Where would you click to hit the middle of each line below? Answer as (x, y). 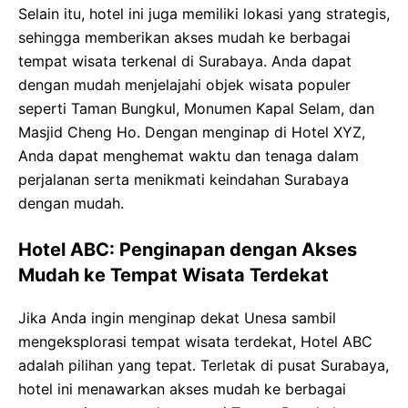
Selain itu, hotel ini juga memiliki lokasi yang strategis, (204, 14)
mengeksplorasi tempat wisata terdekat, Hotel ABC (195, 342)
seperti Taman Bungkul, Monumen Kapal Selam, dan (196, 108)
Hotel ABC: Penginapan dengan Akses (188, 250)
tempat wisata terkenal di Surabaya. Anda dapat (185, 61)
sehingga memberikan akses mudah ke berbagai (184, 37)
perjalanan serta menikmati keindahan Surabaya (184, 179)
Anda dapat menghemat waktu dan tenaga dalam (189, 156)
